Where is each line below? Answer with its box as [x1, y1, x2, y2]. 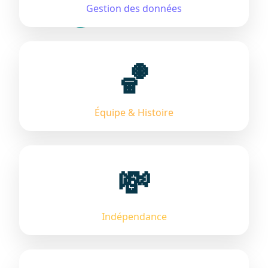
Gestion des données [86, 2, 182, 15]
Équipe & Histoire [95, 106, 173, 119]
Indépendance [101, 210, 167, 223]
